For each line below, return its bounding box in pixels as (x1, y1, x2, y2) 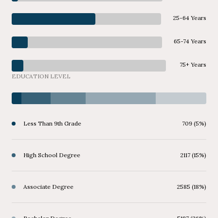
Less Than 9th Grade (23, 120, 81, 127)
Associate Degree (23, 183, 73, 191)
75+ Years (180, 61, 206, 69)
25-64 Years (173, 14, 206, 22)
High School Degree (23, 151, 80, 159)
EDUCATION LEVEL (12, 73, 71, 80)
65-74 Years (174, 37, 206, 45)
